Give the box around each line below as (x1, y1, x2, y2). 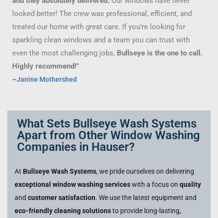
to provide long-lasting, (111, 207, 181, 215)
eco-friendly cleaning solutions (15, 207, 111, 215)
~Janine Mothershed (12, 75, 77, 84)
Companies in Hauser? (17, 140, 135, 154)
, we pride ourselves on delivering (96, 167, 194, 176)
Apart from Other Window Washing (17, 128, 200, 143)
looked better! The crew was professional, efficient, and (12, 9, 192, 18)
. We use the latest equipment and (95, 194, 197, 202)
